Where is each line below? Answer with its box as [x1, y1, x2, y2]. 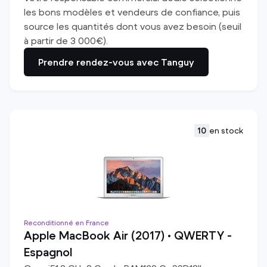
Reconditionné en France [24, 218, 109, 227]
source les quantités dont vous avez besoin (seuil [24, 20, 241, 32]
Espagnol [24, 245, 72, 260]
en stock [209, 125, 243, 136]
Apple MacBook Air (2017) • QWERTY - [24, 228, 232, 243]
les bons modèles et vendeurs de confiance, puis [24, 6, 240, 18]
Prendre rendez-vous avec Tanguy [38, 56, 194, 68]
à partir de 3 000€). [24, 35, 108, 46]
